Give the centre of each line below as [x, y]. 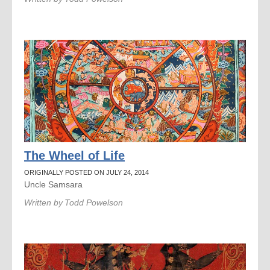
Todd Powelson [94, 202]
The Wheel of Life [74, 155]
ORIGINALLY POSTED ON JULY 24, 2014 [86, 172]
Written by [43, 202]
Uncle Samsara [53, 184]
